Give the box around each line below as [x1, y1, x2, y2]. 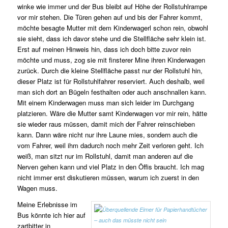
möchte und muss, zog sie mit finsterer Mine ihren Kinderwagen [17, 55, 205, 65]
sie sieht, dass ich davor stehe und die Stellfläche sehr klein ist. [17, 34, 206, 44]
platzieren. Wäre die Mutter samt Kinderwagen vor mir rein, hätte [17, 108, 207, 119]
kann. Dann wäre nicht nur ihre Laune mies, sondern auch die [17, 130, 197, 140]
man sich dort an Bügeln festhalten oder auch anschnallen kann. [17, 87, 207, 97]
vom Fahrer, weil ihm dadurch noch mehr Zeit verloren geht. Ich [17, 140, 204, 151]
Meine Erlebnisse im [17, 199, 77, 210]
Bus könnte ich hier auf [17, 210, 85, 220]
